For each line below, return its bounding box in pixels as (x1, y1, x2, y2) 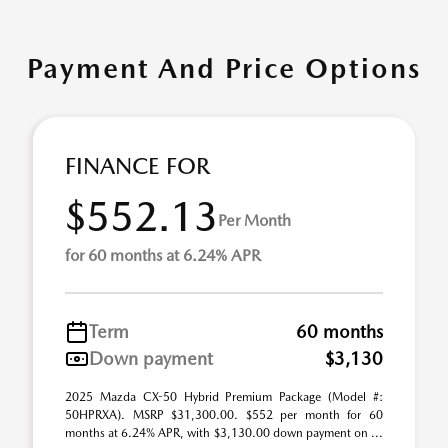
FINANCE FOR (65, 152, 210, 181)
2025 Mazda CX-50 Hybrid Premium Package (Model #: (65, 390, 383, 405)
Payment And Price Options (27, 51, 421, 86)
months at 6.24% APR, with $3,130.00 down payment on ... (65, 426, 383, 441)
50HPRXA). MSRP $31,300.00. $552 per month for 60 (65, 408, 383, 423)
